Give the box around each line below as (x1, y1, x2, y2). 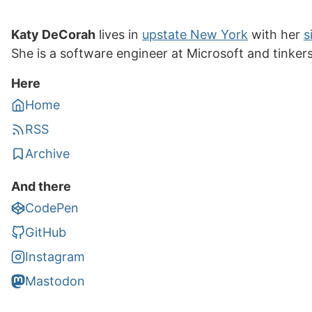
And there (11, 179, 71, 194)
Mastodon (25, 274, 85, 288)
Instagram (25, 249, 85, 264)
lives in (95, 27, 142, 42)
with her (248, 27, 304, 42)
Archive (25, 146, 70, 161)
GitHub (25, 225, 66, 240)
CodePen (25, 201, 79, 215)
